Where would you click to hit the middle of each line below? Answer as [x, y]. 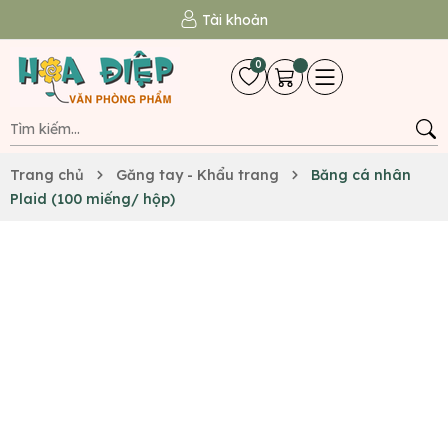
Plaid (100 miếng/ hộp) [92, 199]
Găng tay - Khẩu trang [197, 175]
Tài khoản [235, 20]
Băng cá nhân [361, 175]
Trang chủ [47, 175]
